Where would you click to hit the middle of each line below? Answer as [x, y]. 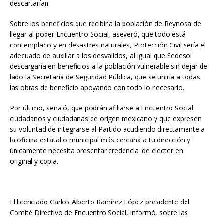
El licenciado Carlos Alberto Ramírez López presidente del [100, 202]
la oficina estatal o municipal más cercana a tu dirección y [100, 140]
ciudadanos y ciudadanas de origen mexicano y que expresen [106, 119]
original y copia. [34, 161]
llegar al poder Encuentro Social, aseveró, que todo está [98, 34]
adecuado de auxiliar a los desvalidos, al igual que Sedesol [101, 56]
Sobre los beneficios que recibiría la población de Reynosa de [105, 24]
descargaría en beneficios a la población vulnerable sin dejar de [108, 66]
